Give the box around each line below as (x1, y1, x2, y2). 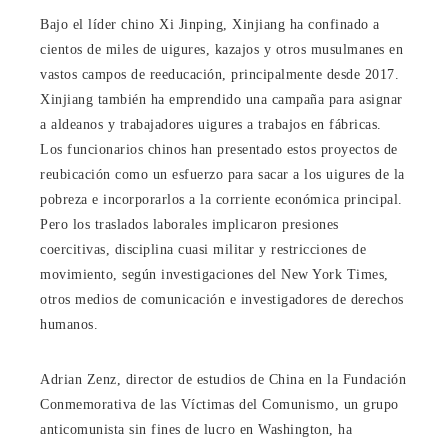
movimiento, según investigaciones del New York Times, (40, 266, 389, 282)
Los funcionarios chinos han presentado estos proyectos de (40, 141, 398, 157)
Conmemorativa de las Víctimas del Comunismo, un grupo (40, 396, 399, 412)
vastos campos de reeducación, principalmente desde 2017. (40, 66, 399, 82)
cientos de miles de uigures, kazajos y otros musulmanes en (40, 41, 403, 57)
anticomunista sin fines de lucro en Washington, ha (40, 421, 352, 437)
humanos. (40, 316, 98, 332)
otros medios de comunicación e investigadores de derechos (40, 291, 404, 307)
